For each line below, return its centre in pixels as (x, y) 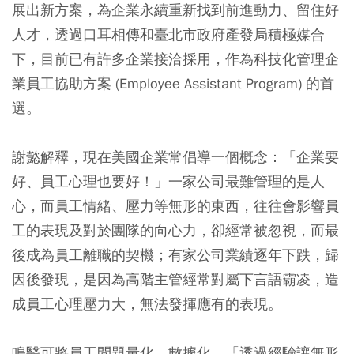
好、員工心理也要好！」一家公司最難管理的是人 (168, 181)
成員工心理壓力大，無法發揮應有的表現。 (147, 304)
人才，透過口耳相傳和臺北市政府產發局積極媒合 (168, 34)
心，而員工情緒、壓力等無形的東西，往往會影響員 (175, 206)
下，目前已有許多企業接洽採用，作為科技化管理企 (175, 59)
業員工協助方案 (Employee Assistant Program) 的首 (173, 83)
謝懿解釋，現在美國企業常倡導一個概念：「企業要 (175, 157)
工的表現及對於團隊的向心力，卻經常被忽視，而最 (175, 230)
